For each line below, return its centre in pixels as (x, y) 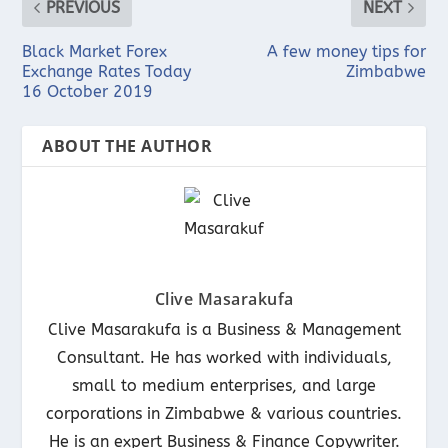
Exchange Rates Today (107, 71)
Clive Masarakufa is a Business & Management (224, 329)
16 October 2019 (88, 91)
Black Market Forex (95, 51)
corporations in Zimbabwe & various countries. (224, 413)
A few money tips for (346, 51)
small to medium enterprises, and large (224, 385)
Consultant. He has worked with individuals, (224, 357)
